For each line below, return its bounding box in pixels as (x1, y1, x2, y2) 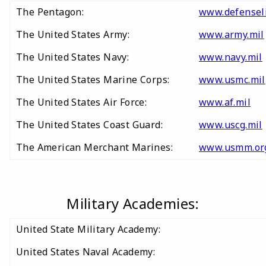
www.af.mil (199, 96, 251, 109)
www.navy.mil (199, 50, 262, 64)
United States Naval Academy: (16, 245, 161, 258)
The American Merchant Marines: (16, 141, 173, 154)
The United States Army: (16, 28, 132, 41)
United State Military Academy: (16, 223, 163, 236)
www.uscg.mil (199, 118, 262, 131)
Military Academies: (66, 194, 199, 213)
